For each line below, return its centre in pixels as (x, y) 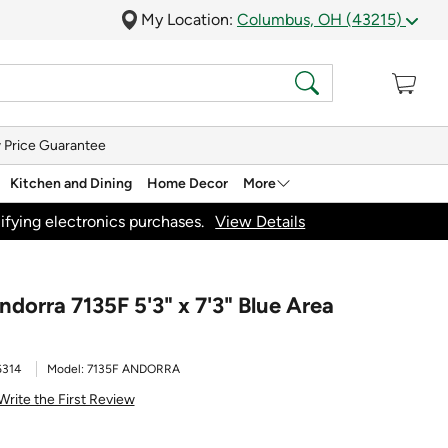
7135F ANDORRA (133, 369)
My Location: (189, 19)
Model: (67, 369)
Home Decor (187, 183)
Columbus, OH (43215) (321, 19)
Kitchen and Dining (71, 183)
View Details (260, 221)
